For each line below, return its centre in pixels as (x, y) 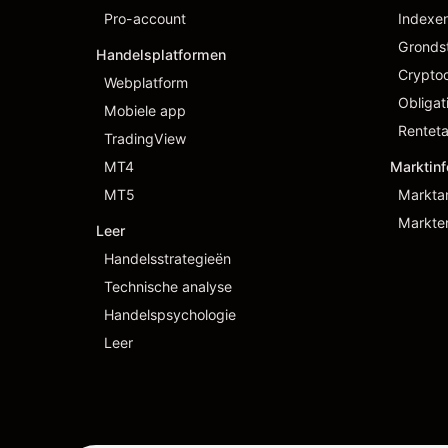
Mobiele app (145, 110)
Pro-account (145, 18)
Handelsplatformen (161, 54)
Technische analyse (168, 286)
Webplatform (146, 82)
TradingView (145, 138)
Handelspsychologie (170, 314)
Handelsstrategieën (167, 258)
